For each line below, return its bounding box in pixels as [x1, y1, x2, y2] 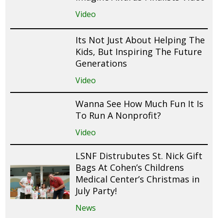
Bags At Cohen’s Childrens [75, 161, 184, 173]
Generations [75, 57, 127, 69]
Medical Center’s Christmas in [75, 173, 200, 185]
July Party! [75, 184, 117, 197]
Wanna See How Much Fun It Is [75, 97, 204, 109]
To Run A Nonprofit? [75, 109, 162, 121]
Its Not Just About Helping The [75, 34, 205, 46]
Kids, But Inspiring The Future [75, 45, 202, 57]
